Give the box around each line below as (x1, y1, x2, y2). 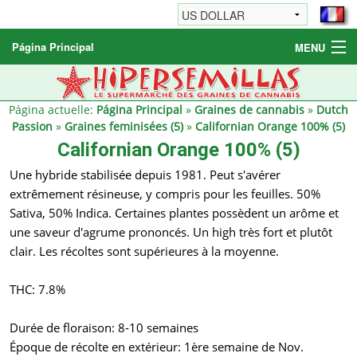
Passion (12, 119, 53, 134)
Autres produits (33, 100, 104, 116)
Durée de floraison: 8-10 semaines (10, 320, 198, 336)
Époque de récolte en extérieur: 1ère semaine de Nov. (10, 339, 304, 355)
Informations (33, 130, 91, 145)
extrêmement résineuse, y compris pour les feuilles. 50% (10, 186, 320, 202)
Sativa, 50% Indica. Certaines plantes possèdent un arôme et (10, 205, 339, 222)
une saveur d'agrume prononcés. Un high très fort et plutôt (10, 224, 332, 241)
